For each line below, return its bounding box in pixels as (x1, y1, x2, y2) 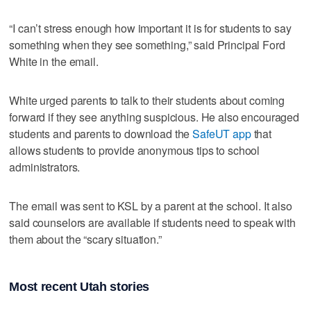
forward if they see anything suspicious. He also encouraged (9, 109, 300, 126)
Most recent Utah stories (9, 279, 149, 294)
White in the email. (9, 53, 99, 70)
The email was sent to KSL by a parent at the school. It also (9, 198, 292, 215)
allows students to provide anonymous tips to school (9, 142, 260, 159)
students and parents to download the (9, 126, 193, 142)
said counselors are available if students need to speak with (9, 215, 296, 231)
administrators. (9, 159, 81, 176)
